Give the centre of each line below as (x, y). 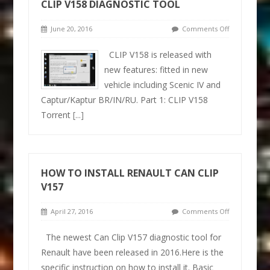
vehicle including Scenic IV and (163, 84)
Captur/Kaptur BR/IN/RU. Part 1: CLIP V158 (125, 99)
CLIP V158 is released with (158, 54)
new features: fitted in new (156, 69)
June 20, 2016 (70, 28)
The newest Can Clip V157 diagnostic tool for (131, 237)
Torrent (57, 115)
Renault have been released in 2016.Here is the (133, 252)
